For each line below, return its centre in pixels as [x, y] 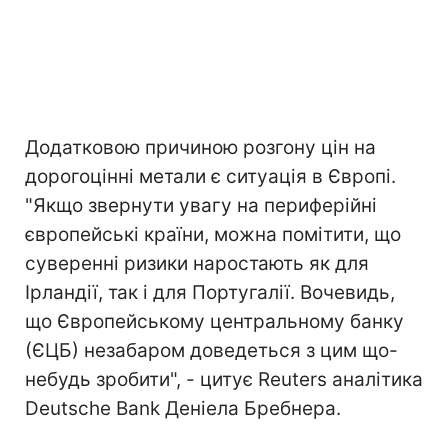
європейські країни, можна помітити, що [213, 234]
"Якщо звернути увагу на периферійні [201, 205]
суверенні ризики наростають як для [197, 263]
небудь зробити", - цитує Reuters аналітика [224, 379]
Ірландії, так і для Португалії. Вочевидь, [210, 292]
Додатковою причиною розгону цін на [200, 147]
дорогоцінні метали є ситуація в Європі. [210, 176]
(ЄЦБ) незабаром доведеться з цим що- [211, 350]
